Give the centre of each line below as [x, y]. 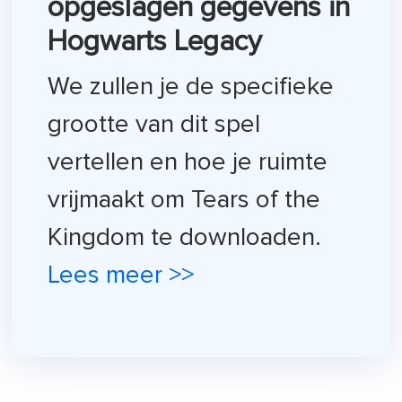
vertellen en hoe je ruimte [188, 163]
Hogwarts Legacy [155, 43]
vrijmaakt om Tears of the [184, 201]
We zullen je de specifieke [191, 87]
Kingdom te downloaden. [185, 238]
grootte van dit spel [154, 125]
